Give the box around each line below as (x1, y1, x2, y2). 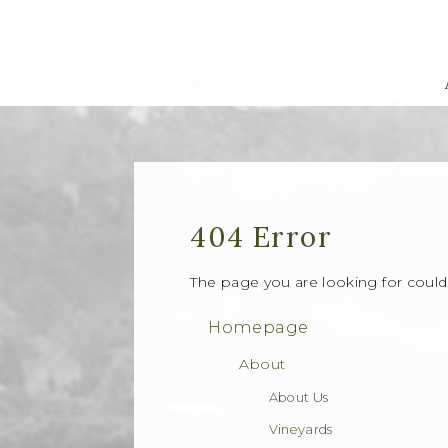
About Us (268, 390, 329, 405)
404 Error (190, 219, 333, 255)
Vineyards (268, 422, 333, 437)
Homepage (208, 317, 309, 337)
